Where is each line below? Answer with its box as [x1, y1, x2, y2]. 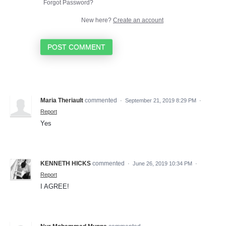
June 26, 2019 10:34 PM [133, 160, 192, 166]
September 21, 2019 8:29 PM [125, 97, 196, 103]
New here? [81, 16, 113, 24]
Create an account [113, 16, 163, 24]
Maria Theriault [40, 96, 83, 104]
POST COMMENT [47, 42, 105, 51]
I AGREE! [40, 182, 69, 190]
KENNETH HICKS [40, 159, 91, 167]
